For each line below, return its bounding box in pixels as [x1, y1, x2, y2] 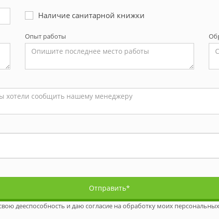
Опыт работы [24, 32, 66, 41]
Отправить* [89, 183, 130, 193]
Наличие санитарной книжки [38, 10, 145, 20]
